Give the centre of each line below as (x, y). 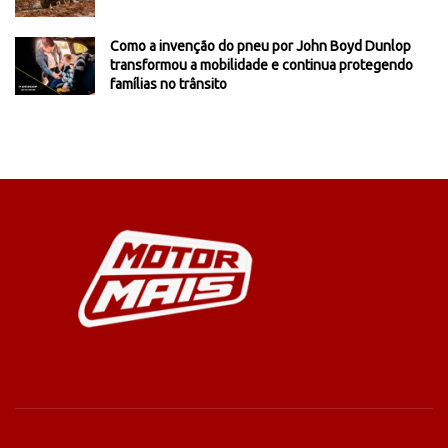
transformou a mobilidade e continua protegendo (261, 65)
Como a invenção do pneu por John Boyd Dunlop (260, 46)
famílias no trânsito (168, 84)
